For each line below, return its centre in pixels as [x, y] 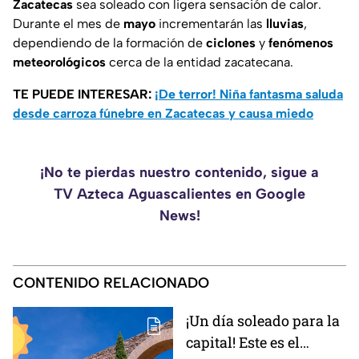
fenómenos [301, 43]
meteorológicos [59, 63]
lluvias [285, 24]
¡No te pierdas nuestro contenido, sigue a [179, 173]
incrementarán [201, 24]
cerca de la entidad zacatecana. [200, 63]
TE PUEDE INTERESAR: [84, 95]
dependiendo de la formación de [109, 43]
